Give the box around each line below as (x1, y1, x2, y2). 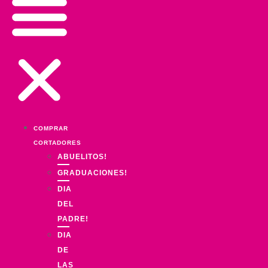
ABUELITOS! (57, 153, 107, 162)
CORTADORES (33, 139, 81, 147)
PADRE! (57, 215, 89, 224)
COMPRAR (33, 125, 68, 132)
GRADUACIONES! (57, 169, 127, 178)
